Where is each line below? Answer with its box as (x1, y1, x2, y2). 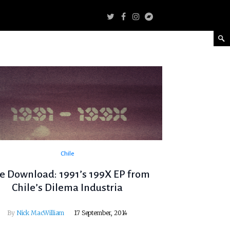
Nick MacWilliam (16, 209, 65, 217)
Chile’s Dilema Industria (12, 182, 123, 194)
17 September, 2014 (74, 209, 128, 217)
